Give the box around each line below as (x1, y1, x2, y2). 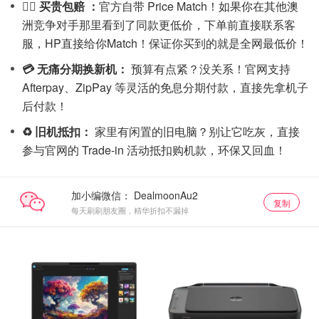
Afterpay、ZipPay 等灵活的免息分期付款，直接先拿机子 (22, 79, 308, 95)
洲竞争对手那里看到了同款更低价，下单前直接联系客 (22, 16, 296, 33)
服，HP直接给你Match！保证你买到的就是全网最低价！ (22, 35, 308, 51)
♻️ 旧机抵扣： (22, 123, 92, 140)
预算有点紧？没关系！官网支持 (128, 61, 291, 77)
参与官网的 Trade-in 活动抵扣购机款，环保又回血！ (22, 142, 286, 158)
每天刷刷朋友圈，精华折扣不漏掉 (70, 204, 189, 216)
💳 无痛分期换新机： (22, 61, 128, 77)
